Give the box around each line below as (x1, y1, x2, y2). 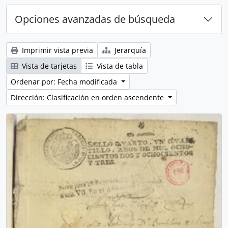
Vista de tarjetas (20, 61, 77, 71)
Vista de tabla (95, 61, 143, 71)
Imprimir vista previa (20, 45, 93, 55)
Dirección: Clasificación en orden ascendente (11, 93, 166, 102)
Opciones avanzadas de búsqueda (15, 12, 175, 26)
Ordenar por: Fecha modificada (11, 77, 119, 87)
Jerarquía (112, 45, 146, 55)
